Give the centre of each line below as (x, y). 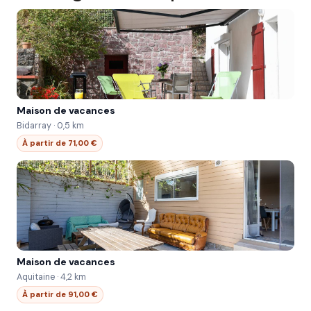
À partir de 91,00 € (60, 294)
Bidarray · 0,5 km (50, 126)
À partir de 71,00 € (60, 143)
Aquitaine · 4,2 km (51, 277)
